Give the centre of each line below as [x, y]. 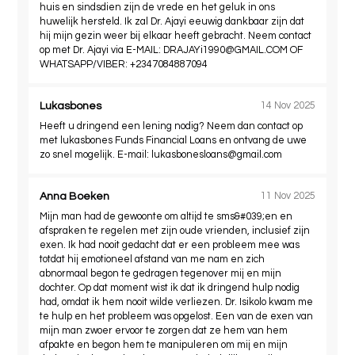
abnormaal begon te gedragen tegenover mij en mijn [161, 273]
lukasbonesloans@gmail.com [217, 155]
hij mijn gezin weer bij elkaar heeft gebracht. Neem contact [176, 36]
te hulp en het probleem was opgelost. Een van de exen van [177, 316]
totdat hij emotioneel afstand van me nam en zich [153, 259]
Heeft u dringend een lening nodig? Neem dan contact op [172, 126]
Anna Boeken [75, 196]
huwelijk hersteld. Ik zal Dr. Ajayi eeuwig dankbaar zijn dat [172, 21]
